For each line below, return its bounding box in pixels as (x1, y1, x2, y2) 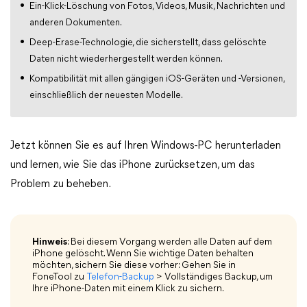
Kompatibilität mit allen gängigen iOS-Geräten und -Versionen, (29, 74, 284, 84)
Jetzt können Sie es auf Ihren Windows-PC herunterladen (10, 140, 281, 151)
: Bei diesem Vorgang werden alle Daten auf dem (67, 237, 272, 247)
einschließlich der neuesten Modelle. (29, 90, 183, 101)
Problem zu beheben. (10, 179, 111, 190)
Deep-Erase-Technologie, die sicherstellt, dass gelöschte (29, 38, 267, 48)
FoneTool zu (32, 272, 86, 282)
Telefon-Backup (86, 272, 154, 282)
